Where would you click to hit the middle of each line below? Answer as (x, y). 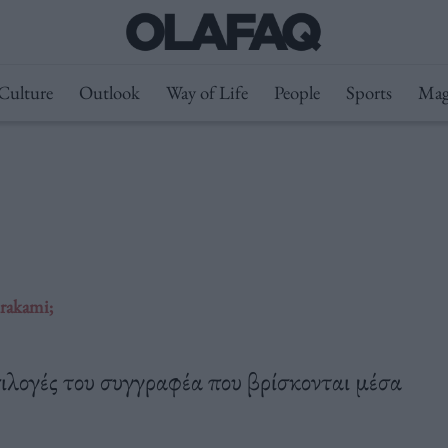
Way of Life (206, 92)
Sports (368, 92)
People (296, 92)
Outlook (109, 92)
